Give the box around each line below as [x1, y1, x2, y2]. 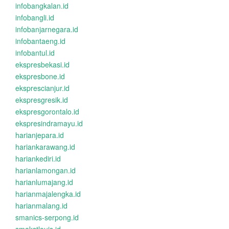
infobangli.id [15, 12, 54, 22]
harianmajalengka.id [15, 189, 81, 199]
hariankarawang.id [15, 142, 75, 152]
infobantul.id [15, 48, 55, 58]
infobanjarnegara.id [15, 24, 78, 34]
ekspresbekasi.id [15, 59, 70, 70]
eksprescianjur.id [15, 83, 70, 93]
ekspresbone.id [15, 71, 65, 81]
